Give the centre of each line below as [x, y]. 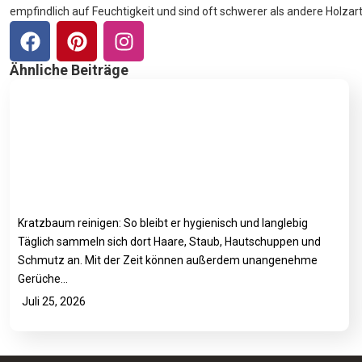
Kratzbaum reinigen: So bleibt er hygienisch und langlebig [163, 223]
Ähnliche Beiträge [69, 70]
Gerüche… [43, 279]
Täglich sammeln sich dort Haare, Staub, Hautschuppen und [169, 242]
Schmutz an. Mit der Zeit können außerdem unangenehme [168, 261]
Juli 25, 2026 [54, 302]
